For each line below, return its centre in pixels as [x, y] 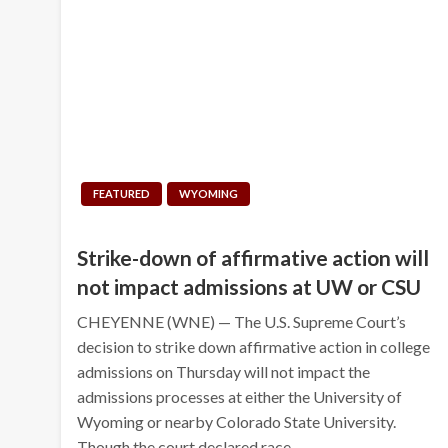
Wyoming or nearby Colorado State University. [237, 421]
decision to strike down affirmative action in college [254, 346]
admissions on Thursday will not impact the [224, 371]
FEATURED [122, 193]
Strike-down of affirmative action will [253, 257]
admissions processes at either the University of [240, 396]
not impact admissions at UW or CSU [249, 286]
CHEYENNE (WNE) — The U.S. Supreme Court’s [242, 321]
